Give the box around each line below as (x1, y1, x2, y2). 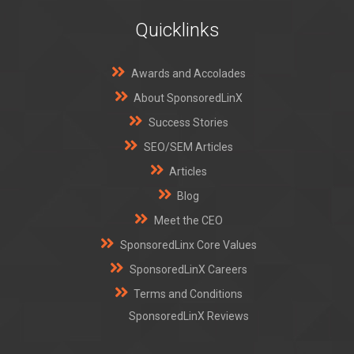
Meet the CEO (151, 214, 223, 227)
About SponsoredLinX (131, 92, 243, 104)
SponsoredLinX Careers (126, 263, 247, 276)
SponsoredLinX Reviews (129, 310, 249, 322)
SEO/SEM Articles (141, 141, 233, 153)
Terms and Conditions (131, 288, 243, 300)
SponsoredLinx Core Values (117, 239, 257, 251)
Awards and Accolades (128, 67, 246, 80)
